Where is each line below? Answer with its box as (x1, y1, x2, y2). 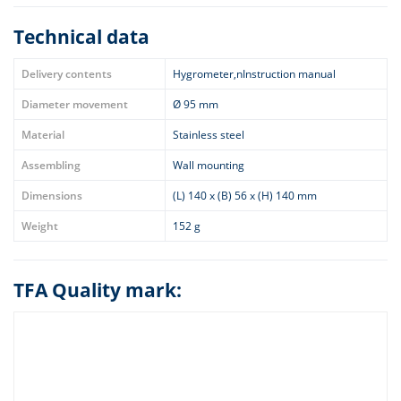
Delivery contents (21, 66, 112, 81)
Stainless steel (173, 127, 244, 142)
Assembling (21, 158, 81, 173)
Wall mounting (173, 158, 244, 173)
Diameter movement (21, 97, 128, 112)
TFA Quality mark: (13, 277, 182, 303)
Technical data (13, 24, 149, 49)
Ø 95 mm (173, 97, 218, 112)
